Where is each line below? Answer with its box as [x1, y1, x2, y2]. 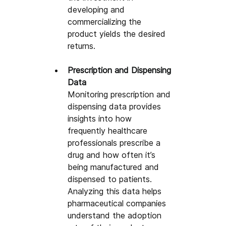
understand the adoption [68, 210, 164, 220]
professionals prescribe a [68, 137, 163, 148]
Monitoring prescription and [68, 89, 174, 99]
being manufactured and [68, 161, 162, 172]
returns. [68, 40, 96, 51]
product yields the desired [68, 28, 168, 39]
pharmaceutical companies [68, 198, 169, 208]
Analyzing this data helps [68, 186, 164, 196]
